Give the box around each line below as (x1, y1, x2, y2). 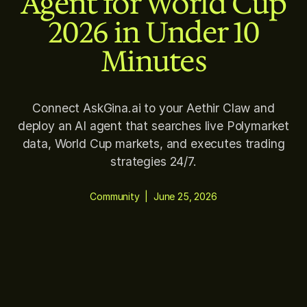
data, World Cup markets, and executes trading (22, 136, 285, 151)
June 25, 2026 (153, 191, 217, 203)
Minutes (100, 42, 207, 81)
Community (90, 191, 140, 203)
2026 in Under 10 (47, 13, 260, 52)
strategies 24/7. (110, 154, 197, 169)
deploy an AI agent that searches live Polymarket (17, 119, 290, 134)
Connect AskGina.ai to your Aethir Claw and (32, 101, 275, 116)
